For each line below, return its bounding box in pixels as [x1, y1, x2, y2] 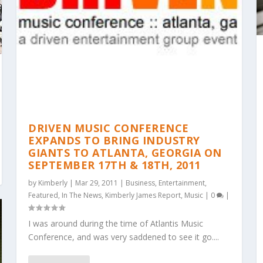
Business [126, 178, 156, 188]
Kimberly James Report [105, 190, 181, 201]
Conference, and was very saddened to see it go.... [28, 231, 220, 243]
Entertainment [159, 178, 205, 188]
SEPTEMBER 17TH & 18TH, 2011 [28, 158, 201, 173]
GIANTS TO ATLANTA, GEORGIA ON [28, 146, 222, 160]
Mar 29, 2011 [75, 178, 119, 188]
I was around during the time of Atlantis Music [28, 218, 204, 230]
